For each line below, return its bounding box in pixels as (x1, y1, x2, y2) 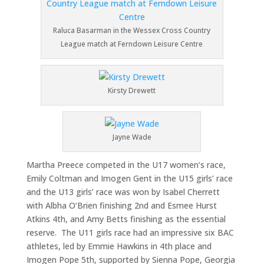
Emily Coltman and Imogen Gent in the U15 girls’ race (26, 173, 233, 184)
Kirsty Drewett (108, 85, 156, 96)
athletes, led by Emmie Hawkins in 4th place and (26, 240, 212, 252)
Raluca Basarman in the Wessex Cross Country (53, 25, 211, 36)
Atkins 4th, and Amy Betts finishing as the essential (26, 213, 226, 225)
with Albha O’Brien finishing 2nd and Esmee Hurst (26, 200, 217, 212)
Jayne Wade (112, 132, 151, 143)
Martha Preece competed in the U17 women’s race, (26, 159, 226, 171)
